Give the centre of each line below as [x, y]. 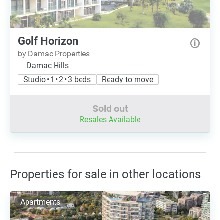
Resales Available [110, 120]
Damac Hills [48, 66]
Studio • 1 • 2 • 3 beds [57, 79]
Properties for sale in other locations [105, 174]
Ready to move [127, 79]
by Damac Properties [54, 54]
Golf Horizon [48, 41]
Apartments [40, 202]
